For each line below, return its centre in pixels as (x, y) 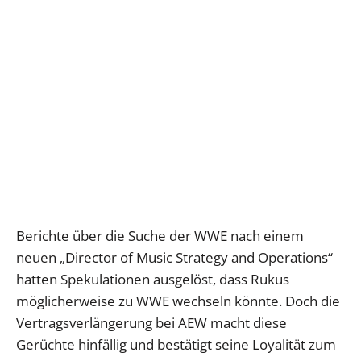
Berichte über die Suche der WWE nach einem (160, 235)
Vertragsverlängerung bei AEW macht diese (151, 322)
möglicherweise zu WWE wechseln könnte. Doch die (178, 301)
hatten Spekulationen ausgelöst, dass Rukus (153, 279)
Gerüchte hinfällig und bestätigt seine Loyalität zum (176, 344)
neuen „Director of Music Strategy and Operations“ (174, 257)
